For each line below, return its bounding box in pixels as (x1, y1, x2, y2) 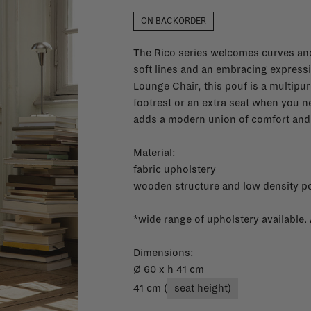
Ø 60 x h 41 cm (133, 264, 204, 275)
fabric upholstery (133, 164, 216, 175)
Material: (133, 147, 176, 158)
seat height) (174, 283, 231, 294)
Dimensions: (133, 247, 194, 258)
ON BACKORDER (140, 17, 206, 26)
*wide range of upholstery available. (133, 214, 310, 225)
